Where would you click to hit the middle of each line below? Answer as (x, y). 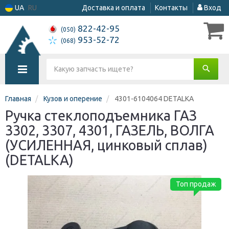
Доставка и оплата (113, 8)
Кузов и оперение (73, 99)
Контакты (171, 8)
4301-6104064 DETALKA (154, 99)
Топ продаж (196, 184)
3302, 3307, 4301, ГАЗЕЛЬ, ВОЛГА (110, 130)
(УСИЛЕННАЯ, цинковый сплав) (106, 145)
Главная (18, 99)
